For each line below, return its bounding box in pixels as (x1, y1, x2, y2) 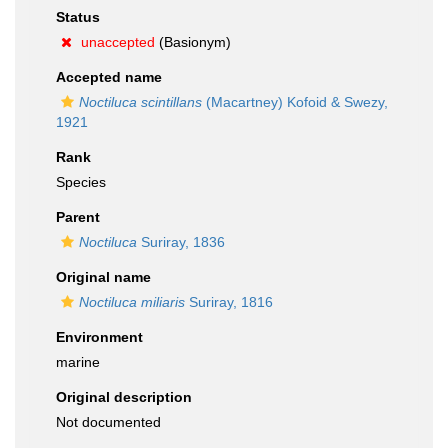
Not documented (56, 414, 161, 430)
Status (56, 9, 100, 25)
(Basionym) (155, 34, 231, 50)
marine (56, 354, 100, 370)
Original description (56, 389, 192, 405)
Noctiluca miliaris (79, 294, 185, 310)
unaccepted (81, 34, 155, 50)
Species (56, 174, 106, 190)
